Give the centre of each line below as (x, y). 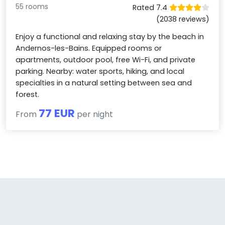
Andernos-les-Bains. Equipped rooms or (89, 48)
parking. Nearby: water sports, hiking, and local (100, 72)
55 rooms (32, 7)
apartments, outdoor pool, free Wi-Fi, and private (106, 60)
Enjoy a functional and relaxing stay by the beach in (110, 37)
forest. (28, 95)
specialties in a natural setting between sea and (104, 83)
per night (94, 115)
